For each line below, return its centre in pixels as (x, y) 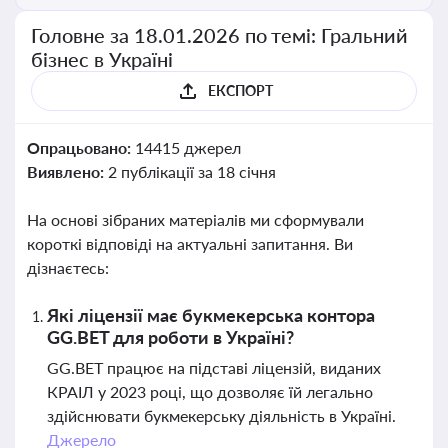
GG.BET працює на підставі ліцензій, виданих (214, 367)
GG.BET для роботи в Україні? (170, 337)
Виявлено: (67, 171)
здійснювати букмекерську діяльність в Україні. (221, 415)
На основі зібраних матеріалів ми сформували (195, 219)
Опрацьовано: (81, 147)
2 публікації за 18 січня (191, 171)
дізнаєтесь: (68, 267)
